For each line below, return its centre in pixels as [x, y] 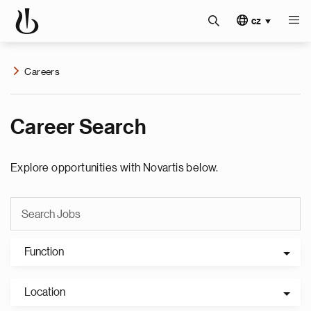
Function [44, 252]
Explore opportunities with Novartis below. [115, 168]
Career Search [78, 127]
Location [45, 292]
